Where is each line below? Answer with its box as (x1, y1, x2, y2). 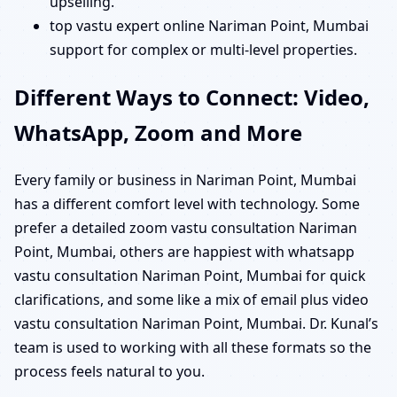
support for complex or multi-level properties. (50, 39, 357, 59)
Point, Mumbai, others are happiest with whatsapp (14, 241, 354, 261)
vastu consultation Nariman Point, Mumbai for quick (14, 265, 366, 285)
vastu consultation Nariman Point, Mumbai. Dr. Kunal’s (14, 313, 378, 333)
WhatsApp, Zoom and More (14, 117, 302, 147)
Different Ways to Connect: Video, (14, 82, 370, 112)
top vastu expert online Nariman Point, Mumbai (50, 15, 369, 35)
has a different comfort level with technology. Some (14, 193, 360, 214)
